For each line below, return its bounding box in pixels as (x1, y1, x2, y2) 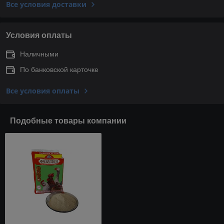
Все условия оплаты (6, 85, 79, 95)
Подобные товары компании (10, 116, 126, 125)
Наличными (20, 49, 58, 58)
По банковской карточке (20, 65, 98, 73)
